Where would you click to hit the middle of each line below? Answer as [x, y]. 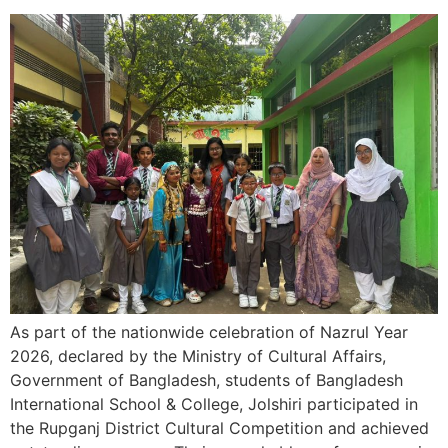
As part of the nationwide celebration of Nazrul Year [209, 332]
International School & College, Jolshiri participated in [214, 404]
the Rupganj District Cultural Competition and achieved [219, 428]
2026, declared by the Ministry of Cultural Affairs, [198, 356]
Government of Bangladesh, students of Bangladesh [206, 380]
